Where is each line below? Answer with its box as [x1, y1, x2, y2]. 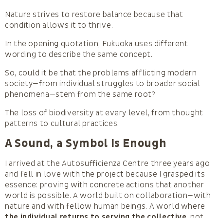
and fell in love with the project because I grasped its [5, 169, 205, 179]
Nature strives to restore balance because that [5, 9, 183, 19]
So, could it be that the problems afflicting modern [5, 68, 197, 78]
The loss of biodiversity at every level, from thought [5, 108, 203, 118]
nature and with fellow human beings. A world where [5, 201, 206, 211]
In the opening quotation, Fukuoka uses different [5, 38, 188, 49]
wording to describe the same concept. [5, 49, 153, 59]
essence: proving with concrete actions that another [5, 180, 204, 190]
